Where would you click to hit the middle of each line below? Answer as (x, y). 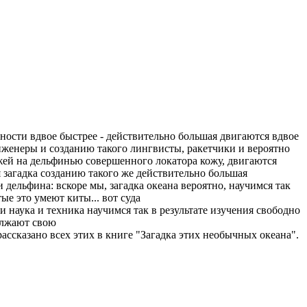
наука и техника (47, 210)
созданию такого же (87, 173)
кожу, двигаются (237, 160)
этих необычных (218, 234)
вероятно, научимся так (234, 185)
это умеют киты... (58, 197)
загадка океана (144, 185)
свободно (278, 210)
